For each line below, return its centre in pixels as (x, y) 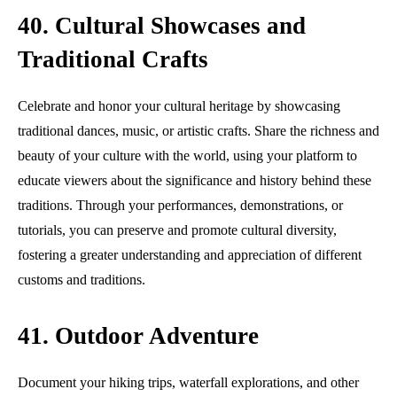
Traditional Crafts (113, 59)
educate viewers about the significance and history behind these (195, 180)
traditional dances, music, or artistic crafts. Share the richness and (198, 130)
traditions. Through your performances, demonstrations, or (180, 205)
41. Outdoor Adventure (138, 335)
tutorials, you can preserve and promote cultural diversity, (177, 230)
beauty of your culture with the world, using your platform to (187, 155)
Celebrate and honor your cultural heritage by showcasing (179, 105)
